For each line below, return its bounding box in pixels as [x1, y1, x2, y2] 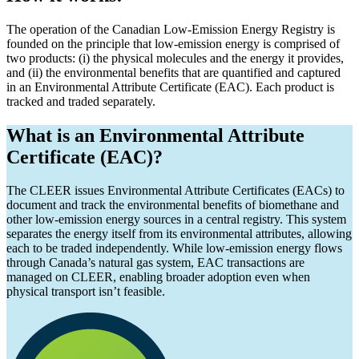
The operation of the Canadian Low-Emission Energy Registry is [6, 22, 335, 36]
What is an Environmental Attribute [6, 124, 305, 146]
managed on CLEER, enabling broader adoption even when [6, 270, 310, 284]
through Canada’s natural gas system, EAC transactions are [6, 256, 305, 270]
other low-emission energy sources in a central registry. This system [6, 212, 346, 227]
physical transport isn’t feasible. [6, 284, 165, 299]
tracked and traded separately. [6, 94, 155, 108]
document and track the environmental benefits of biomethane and [6, 198, 339, 212]
